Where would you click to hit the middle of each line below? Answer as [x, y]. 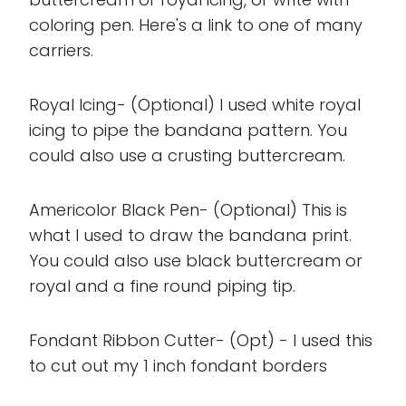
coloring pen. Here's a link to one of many [196, 25]
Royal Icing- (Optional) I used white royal [195, 105]
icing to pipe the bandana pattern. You [188, 130]
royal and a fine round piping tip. [162, 286]
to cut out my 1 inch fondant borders [178, 366]
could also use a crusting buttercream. [187, 156]
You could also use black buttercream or [196, 261]
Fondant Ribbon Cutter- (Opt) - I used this [201, 341]
